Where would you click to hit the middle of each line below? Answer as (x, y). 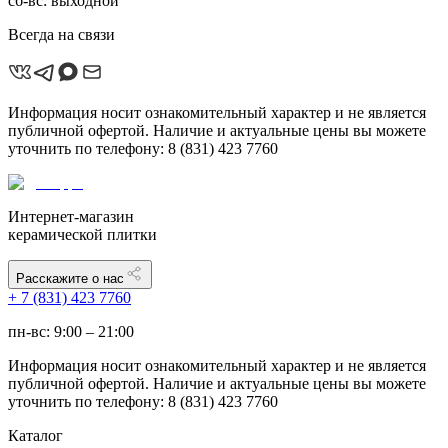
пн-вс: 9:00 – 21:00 (71, 331)
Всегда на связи (61, 34)
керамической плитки (82, 234)
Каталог (35, 435)
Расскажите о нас (70, 278)
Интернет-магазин (71, 216)
